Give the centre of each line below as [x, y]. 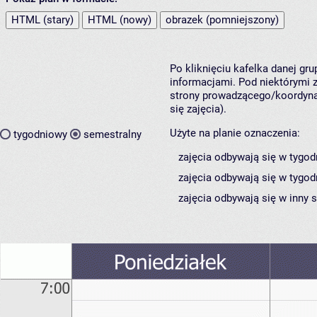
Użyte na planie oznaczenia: [235, 133]
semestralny [113, 134]
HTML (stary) [42, 20]
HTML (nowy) [120, 20]
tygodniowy [40, 134]
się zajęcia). [198, 109]
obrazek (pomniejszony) [222, 20]
